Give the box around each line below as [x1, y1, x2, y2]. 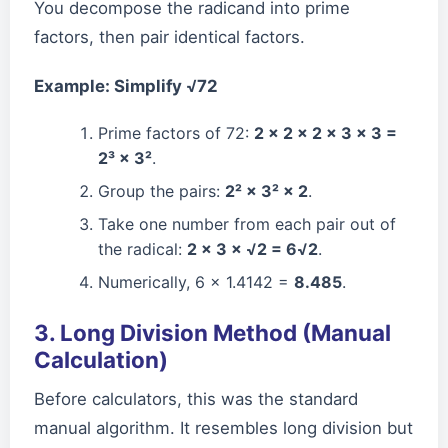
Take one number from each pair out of [98, 213, 396, 234]
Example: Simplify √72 [34, 75, 218, 96]
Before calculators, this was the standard [34, 388, 358, 409]
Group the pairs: [98, 180, 225, 201]
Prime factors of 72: [98, 122, 254, 143]
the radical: [98, 238, 187, 259]
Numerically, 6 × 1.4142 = [98, 271, 294, 292]
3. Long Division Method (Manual [34, 318, 391, 346]
